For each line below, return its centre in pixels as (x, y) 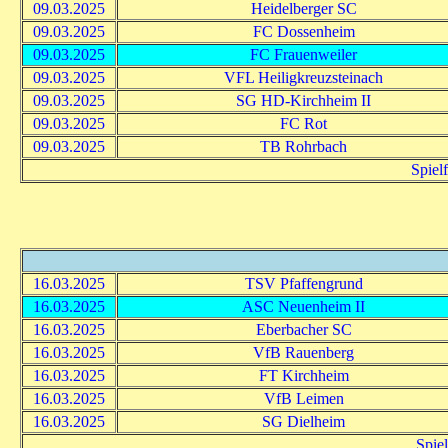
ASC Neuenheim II (303, 306)
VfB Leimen (303, 398)
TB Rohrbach (303, 146)
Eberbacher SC (303, 329)
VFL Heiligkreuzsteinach (303, 77)
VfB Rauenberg (303, 352)
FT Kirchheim (303, 375)
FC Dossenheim (303, 31)
